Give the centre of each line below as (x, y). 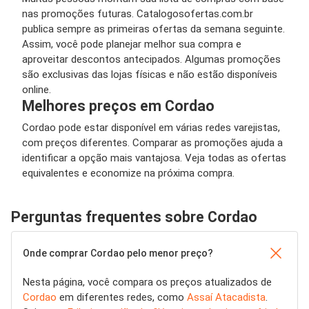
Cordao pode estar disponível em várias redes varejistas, (151, 127)
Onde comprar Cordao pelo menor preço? (118, 253)
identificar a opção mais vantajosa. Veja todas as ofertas (154, 158)
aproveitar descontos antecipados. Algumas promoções (151, 59)
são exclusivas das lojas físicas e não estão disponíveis (150, 74)
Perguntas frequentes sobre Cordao (134, 217)
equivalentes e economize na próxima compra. (128, 173)
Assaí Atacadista (226, 297)
